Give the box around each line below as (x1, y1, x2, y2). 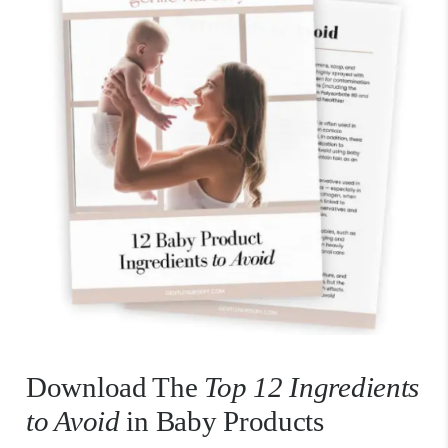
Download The (26, 370, 205, 403)
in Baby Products (119, 404, 324, 437)
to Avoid (26, 404, 120, 437)
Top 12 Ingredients (204, 370, 420, 403)
